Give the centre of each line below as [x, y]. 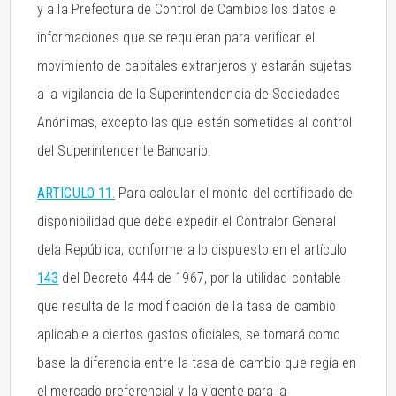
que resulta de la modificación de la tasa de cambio [187, 306]
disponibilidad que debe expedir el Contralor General [187, 221]
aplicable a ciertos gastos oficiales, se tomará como [189, 335]
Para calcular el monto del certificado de [234, 193]
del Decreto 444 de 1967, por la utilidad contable [200, 278]
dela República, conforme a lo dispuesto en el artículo [192, 250]
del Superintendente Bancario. [124, 151]
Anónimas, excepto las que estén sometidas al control [195, 122]
